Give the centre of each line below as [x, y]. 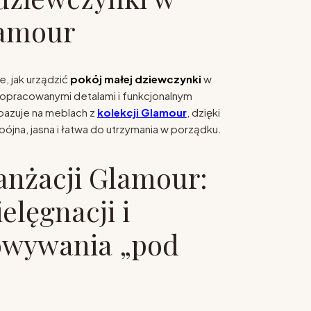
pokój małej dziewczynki [135, 79]
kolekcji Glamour [142, 112]
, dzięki [203, 112]
